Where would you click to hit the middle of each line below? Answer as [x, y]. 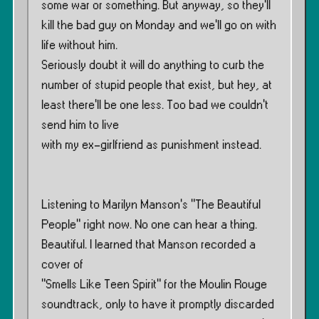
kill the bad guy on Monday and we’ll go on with [159, 26]
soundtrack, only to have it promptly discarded [158, 305]
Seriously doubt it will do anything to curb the [153, 66]
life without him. [79, 46]
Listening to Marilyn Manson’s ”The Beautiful [151, 205]
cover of [62, 265]
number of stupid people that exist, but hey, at [157, 85]
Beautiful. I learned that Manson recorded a [148, 245]
